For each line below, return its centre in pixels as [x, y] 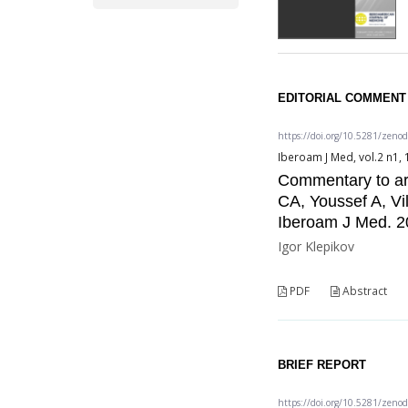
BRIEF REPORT [322, 365]
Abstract [364, 291]
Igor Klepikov [316, 247]
